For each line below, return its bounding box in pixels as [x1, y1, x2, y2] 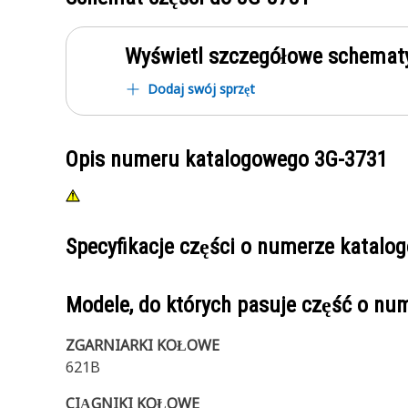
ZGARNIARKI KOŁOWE [66, 335, 219, 355]
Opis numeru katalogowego [66, 147, 314, 172]
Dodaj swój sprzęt [148, 80, 255, 97]
